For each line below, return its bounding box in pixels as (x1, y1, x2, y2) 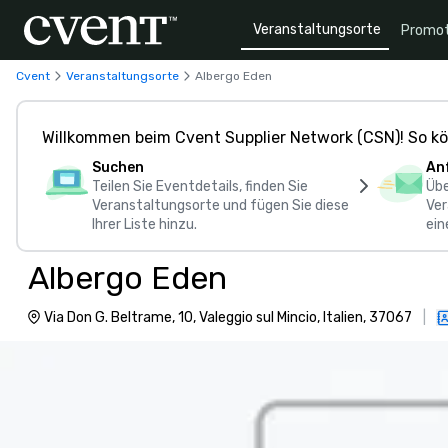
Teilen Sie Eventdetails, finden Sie (92, 178, 308, 195)
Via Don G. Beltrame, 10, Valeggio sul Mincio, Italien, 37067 (44, 309, 412, 326)
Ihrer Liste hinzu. (92, 216, 197, 233)
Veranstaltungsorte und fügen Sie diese (92, 197, 349, 214)
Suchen (92, 159, 144, 176)
